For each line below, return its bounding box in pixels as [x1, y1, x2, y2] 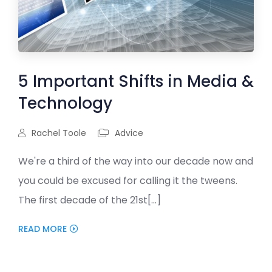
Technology [18, 92, 112, 115]
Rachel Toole [29, 127, 86, 140]
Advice [115, 127, 143, 140]
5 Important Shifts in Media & [18, 70, 254, 93]
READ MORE [18, 223, 67, 236]
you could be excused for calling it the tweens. [18, 174, 237, 188]
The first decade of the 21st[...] [18, 193, 161, 208]
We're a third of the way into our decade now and [18, 154, 253, 169]
